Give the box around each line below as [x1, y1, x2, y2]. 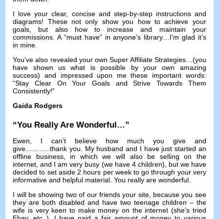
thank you [50, 145, 81, 153]
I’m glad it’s [170, 33, 206, 41]
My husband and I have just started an [85, 145, 206, 153]
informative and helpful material [13, 176, 110, 184]
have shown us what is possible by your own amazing [13, 63, 206, 71]
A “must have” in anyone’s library [57, 33, 163, 41]
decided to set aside [13, 168, 75, 176]
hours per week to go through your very [83, 168, 206, 176]
